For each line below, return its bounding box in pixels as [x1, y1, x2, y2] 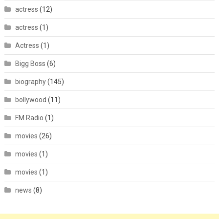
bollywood [15, 95, 46, 104]
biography [15, 77, 46, 86]
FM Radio [15, 113, 44, 122]
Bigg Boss [15, 59, 45, 67]
